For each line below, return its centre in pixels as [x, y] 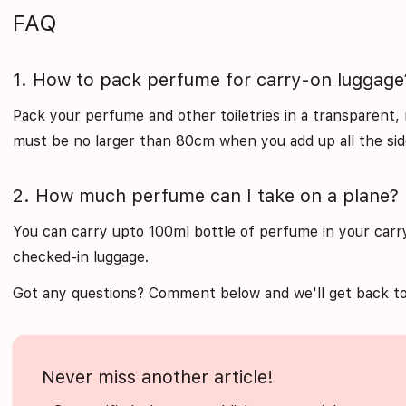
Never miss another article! [158, 377]
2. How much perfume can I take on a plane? [206, 196]
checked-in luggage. [81, 257]
